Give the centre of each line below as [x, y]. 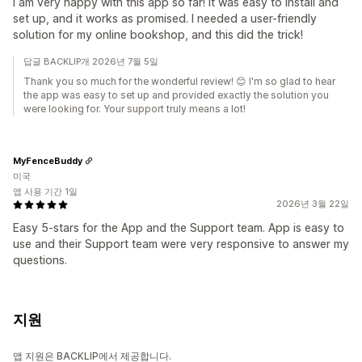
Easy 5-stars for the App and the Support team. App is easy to [179, 228]
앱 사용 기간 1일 [45, 192]
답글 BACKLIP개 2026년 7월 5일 [91, 62]
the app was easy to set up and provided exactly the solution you [176, 95]
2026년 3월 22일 [313, 204]
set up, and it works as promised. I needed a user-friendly [165, 19]
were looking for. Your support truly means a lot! [135, 109]
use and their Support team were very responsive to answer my [181, 244]
